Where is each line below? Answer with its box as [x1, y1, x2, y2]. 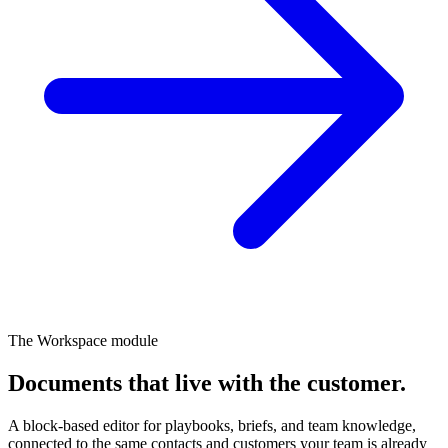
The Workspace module [8, 332, 158, 349]
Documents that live [8, 369, 218, 396]
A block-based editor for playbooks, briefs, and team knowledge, [8, 416, 416, 434]
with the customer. [218, 369, 406, 396]
